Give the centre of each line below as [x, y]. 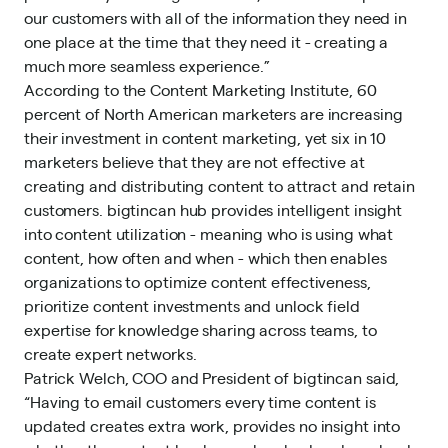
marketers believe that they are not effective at [194, 161]
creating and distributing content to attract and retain [219, 185]
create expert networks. [110, 353]
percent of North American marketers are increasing [213, 113]
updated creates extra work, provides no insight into [212, 425]
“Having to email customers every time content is [200, 401]
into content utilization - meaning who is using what [209, 233]
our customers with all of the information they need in [215, 17]
